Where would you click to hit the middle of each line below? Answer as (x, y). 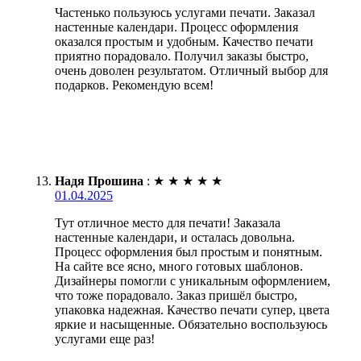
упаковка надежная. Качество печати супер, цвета (192, 310)
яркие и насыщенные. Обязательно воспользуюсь (191, 325)
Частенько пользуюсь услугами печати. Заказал (185, 13)
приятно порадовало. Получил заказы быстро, (182, 56)
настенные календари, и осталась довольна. (175, 238)
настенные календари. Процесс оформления (176, 27)
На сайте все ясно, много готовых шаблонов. (179, 267)
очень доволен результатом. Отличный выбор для (191, 71)
